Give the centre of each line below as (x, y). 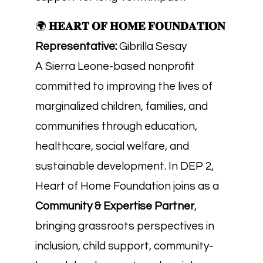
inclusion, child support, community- (124, 246)
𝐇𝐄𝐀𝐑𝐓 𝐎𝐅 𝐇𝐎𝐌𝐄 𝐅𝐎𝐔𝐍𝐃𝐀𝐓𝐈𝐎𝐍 (137, 26)
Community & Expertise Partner (115, 206)
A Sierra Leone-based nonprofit (115, 66)
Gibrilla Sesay (152, 46)
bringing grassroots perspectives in (125, 226)
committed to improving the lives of (124, 86)
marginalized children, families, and (122, 106)
